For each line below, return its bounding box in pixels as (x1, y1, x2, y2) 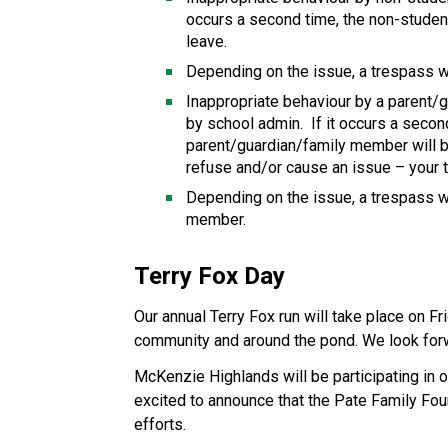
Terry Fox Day (134, 261, 286, 290)
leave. (186, 31, 228, 51)
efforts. (134, 414, 187, 434)
